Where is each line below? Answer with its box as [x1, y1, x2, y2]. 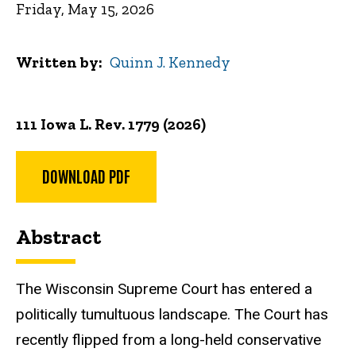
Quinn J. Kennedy [110, 52, 231, 72]
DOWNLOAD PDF [42, 165, 130, 187]
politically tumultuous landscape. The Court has [16, 304, 328, 323]
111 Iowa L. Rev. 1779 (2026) [16, 114, 206, 133]
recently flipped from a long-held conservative [16, 330, 321, 349]
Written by [16, 52, 99, 72]
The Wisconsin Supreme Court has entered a [16, 279, 312, 298]
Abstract [16, 224, 101, 250]
